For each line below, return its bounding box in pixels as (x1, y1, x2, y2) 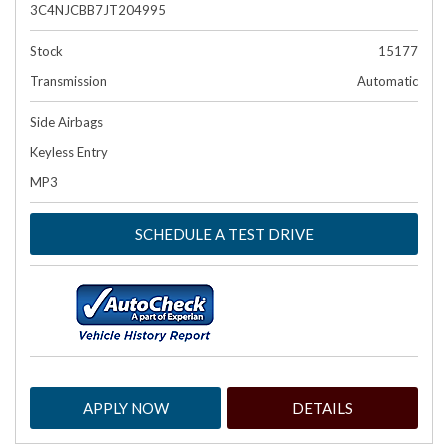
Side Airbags (30, 114, 103, 130)
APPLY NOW (82, 399, 169, 417)
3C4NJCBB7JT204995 (30, 2, 166, 18)
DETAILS (292, 399, 353, 417)
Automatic (357, 73, 418, 89)
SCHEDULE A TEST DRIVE (134, 225, 314, 243)
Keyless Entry (30, 144, 108, 160)
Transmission (30, 73, 107, 89)
